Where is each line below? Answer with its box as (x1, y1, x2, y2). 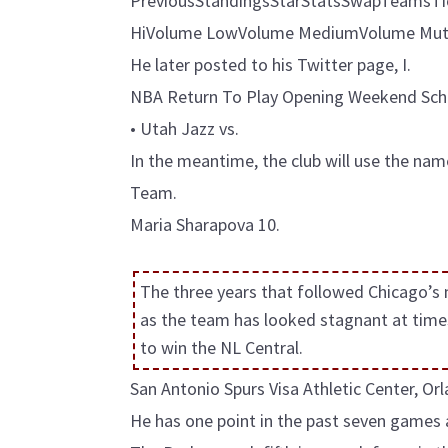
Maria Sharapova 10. (130, 213, 280, 236)
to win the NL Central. (140, 336, 304, 360)
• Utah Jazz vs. (130, 117, 239, 140)
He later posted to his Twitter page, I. (130, 53, 411, 76)
